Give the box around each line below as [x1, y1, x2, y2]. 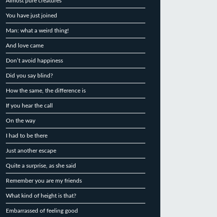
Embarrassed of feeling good [6, 208, 78, 214]
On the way [6, 118, 35, 124]
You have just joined [6, 13, 57, 18]
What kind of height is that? [6, 193, 76, 199]
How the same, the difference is [6, 88, 86, 93]
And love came [6, 43, 44, 48]
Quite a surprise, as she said [6, 163, 76, 169]
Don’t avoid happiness [6, 58, 63, 63]
